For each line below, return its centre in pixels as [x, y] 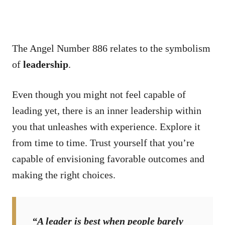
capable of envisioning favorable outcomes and [108, 159]
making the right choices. [64, 175]
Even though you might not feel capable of [99, 95]
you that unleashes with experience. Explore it [106, 127]
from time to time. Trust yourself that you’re [103, 143]
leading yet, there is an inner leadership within [107, 111]
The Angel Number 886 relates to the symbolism [111, 48]
